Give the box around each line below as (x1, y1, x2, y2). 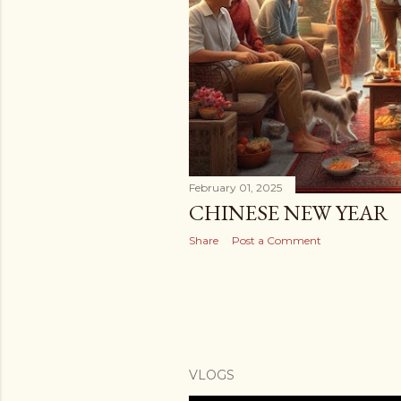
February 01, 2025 (189, 181, 282, 194)
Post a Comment (232, 234, 321, 247)
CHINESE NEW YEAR (189, 199, 388, 226)
